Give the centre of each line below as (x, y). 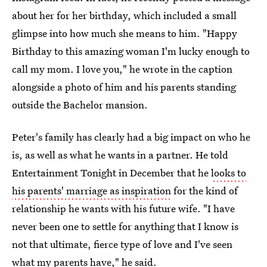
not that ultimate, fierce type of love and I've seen (122, 244)
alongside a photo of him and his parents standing (124, 87)
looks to (229, 173)
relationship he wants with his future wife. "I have (123, 208)
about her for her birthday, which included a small (124, 15)
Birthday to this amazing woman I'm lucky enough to (131, 51)
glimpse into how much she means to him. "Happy (125, 33)
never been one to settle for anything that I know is (125, 226)
